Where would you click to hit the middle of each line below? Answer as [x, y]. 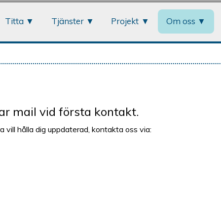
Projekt [125, 21]
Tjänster [67, 21]
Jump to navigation [110, 9]
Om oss [181, 21]
